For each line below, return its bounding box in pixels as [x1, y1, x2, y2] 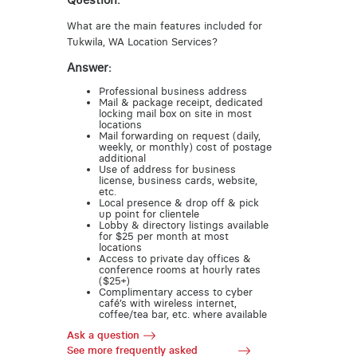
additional [98, 151, 146, 164]
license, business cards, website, [98, 174, 257, 186]
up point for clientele [98, 207, 199, 220]
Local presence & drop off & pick [98, 196, 259, 209]
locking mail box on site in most [98, 107, 252, 120]
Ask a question [66, 329, 139, 342]
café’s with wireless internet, [98, 296, 237, 309]
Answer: [66, 61, 112, 76]
